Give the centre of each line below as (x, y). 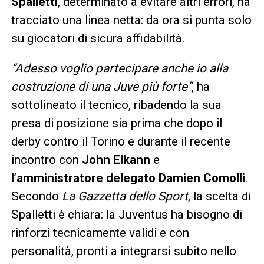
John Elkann (116, 160)
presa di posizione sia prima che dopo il (116, 123)
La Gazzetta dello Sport (123, 197)
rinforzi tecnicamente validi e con (100, 233)
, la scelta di (219, 197)
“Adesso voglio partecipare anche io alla (119, 69)
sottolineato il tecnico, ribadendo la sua (116, 105)
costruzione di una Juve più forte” (101, 87)
